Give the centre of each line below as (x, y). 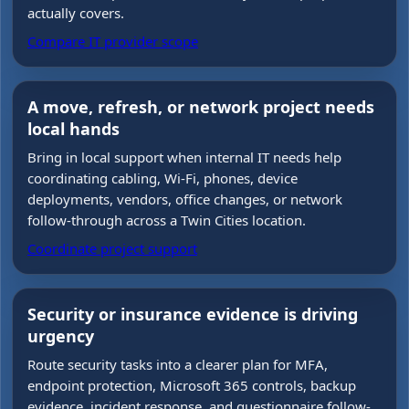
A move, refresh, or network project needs (201, 107)
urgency (61, 336)
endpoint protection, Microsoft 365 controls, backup (192, 385)
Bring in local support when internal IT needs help (184, 157)
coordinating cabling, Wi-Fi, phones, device (163, 178)
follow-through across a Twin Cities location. (167, 220)
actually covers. (76, 13)
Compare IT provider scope (113, 41)
